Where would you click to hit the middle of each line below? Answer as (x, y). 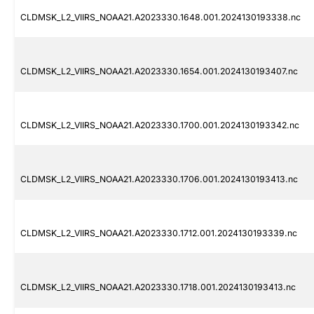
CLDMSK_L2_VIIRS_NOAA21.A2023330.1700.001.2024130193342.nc (160, 125)
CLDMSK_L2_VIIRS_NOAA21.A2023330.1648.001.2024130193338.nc (161, 18)
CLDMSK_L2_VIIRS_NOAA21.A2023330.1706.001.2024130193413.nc (159, 179)
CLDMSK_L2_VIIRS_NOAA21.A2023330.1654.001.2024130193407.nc (159, 71)
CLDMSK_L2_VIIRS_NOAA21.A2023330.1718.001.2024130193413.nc (158, 287)
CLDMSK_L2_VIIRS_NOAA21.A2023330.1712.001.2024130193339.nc (159, 233)
